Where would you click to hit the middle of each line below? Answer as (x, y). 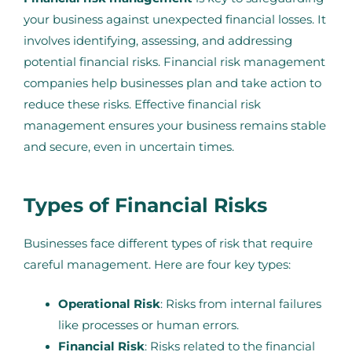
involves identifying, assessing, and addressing (158, 41)
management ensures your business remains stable (175, 126)
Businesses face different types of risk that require (168, 243)
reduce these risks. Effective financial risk (142, 105)
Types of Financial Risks (145, 205)
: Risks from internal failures (240, 304)
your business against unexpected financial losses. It (175, 20)
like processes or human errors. (148, 326)
